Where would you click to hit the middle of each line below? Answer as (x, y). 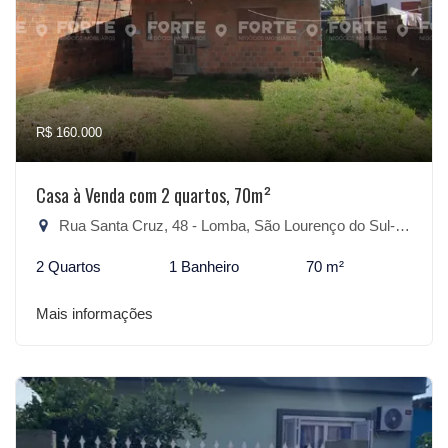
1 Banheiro (203, 266)
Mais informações (94, 313)
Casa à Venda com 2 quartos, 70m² (153, 195)
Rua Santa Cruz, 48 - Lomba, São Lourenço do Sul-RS (225, 225)
